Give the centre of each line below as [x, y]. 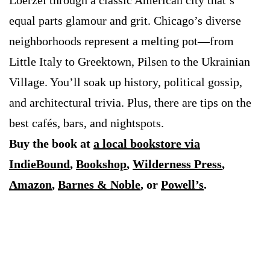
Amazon [30, 185]
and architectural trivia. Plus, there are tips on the [130, 103]
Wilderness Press [177, 164]
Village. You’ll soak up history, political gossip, [126, 82]
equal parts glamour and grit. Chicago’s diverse [125, 21]
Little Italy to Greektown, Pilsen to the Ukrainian [130, 62]
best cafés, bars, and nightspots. [86, 123]
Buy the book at [51, 144]
